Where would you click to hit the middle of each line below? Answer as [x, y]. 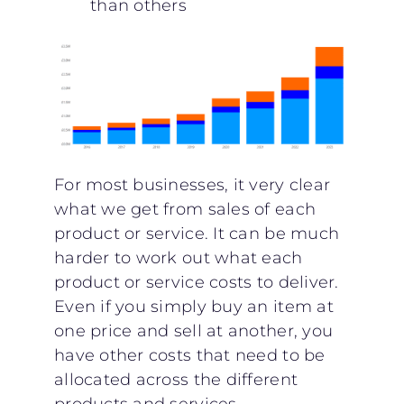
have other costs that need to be [189, 355]
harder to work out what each [178, 257]
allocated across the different [176, 379]
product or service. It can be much [197, 233]
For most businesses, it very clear [192, 184]
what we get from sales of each [185, 209]
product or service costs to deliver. [196, 282]
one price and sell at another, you [193, 331]
